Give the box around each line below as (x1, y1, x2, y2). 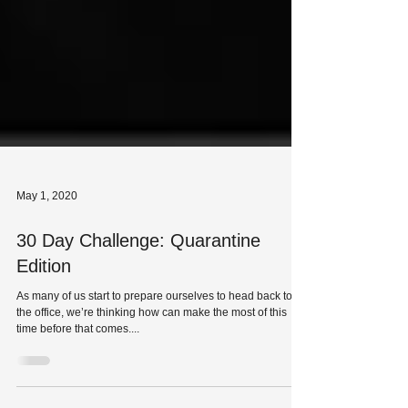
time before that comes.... (16, 380, 139, 393)
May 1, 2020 (16, 247, 77, 260)
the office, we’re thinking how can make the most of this (16, 363, 287, 376)
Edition (16, 313, 71, 333)
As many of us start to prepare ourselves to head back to (16, 347, 292, 360)
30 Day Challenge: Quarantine (16, 288, 260, 308)
